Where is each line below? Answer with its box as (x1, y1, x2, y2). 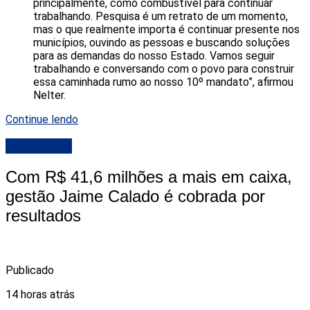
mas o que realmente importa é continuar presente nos (33, 22, 300, 36)
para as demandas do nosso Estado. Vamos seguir (33, 48, 275, 62)
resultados (6, 206, 81, 226)
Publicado (6, 264, 54, 277)
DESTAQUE (6, 138, 72, 154)
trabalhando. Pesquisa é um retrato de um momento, (33, 9, 288, 23)
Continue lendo (6, 112, 78, 126)
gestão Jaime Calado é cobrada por (6, 187, 265, 206)
